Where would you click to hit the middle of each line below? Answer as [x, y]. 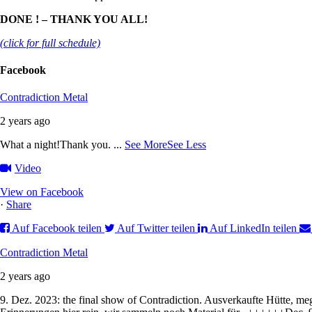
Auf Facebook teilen [57, 228]
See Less [187, 145]
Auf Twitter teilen [156, 228]
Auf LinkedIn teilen [253, 228]
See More [146, 145]
